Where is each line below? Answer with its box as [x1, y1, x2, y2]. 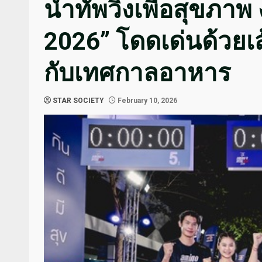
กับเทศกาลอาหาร [44, 58, 231, 87]
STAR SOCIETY [53, 96, 104, 105]
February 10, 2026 [116, 96, 177, 105]
